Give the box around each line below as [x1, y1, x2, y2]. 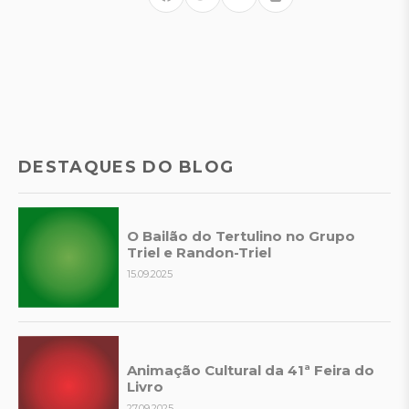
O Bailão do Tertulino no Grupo [127, 226, 355, 245]
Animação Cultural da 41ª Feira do [127, 362, 374, 380]
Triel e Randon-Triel [127, 243, 271, 261]
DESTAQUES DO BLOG [18, 157, 235, 178]
